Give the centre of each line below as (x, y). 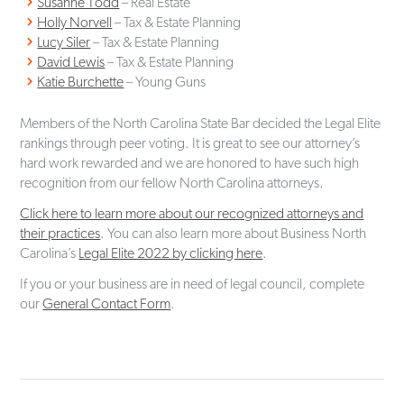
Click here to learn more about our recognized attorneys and (192, 213)
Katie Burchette (81, 81)
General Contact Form (107, 303)
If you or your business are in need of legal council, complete (193, 283)
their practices (60, 233)
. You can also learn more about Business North (234, 233)
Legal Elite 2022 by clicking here (171, 252)
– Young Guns (165, 81)
